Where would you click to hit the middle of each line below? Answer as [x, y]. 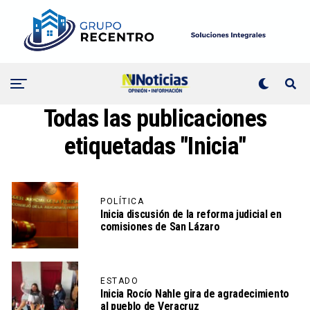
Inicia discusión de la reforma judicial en [191, 215]
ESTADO [119, 281]
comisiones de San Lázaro [160, 227]
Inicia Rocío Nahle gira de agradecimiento [195, 294]
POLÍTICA [122, 202]
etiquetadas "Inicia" [155, 146]
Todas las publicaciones [155, 119]
